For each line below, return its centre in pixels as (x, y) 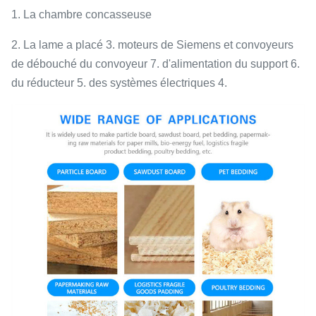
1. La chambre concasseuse (81, 14)
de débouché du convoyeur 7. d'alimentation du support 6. (156, 64)
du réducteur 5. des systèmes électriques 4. (119, 83)
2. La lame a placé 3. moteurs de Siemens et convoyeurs (152, 45)
